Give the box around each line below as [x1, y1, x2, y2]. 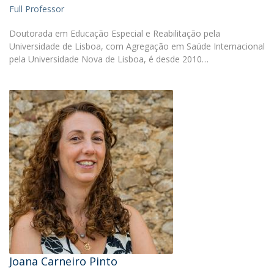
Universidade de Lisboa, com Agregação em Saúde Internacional [9, 40, 265, 52]
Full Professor [9, 3, 64, 15]
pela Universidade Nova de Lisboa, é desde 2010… [9, 53, 209, 65]
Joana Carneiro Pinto [9, 254, 117, 268]
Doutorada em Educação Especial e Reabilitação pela [9, 28, 220, 39]
